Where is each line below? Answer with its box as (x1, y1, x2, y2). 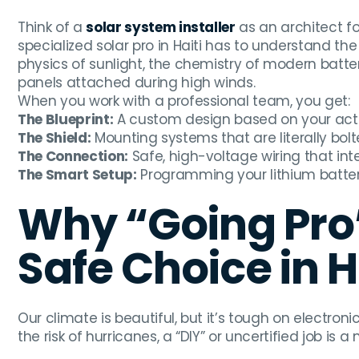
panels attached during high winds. (18, 73, 256, 93)
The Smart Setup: (18, 165, 137, 185)
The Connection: (18, 147, 128, 167)
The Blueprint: (18, 110, 114, 130)
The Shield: (18, 128, 91, 148)
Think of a (18, 18, 87, 38)
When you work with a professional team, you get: (18, 91, 350, 111)
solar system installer (86, 18, 236, 38)
